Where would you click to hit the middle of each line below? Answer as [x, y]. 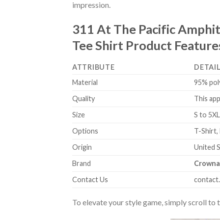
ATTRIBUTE [94, 67]
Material [85, 82]
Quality [83, 99]
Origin [82, 147]
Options [85, 131]
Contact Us [90, 180]
